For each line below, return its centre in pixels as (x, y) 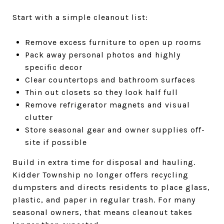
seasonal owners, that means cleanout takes (102, 212)
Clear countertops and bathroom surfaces (110, 79)
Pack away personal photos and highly (102, 54)
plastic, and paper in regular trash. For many (104, 199)
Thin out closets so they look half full (101, 92)
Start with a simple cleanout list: (80, 17)
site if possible (56, 142)
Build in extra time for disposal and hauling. (104, 162)
